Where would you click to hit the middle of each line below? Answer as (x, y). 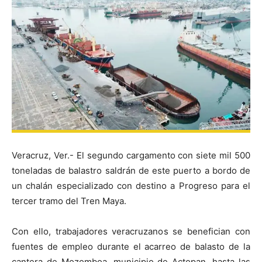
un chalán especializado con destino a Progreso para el (131, 185)
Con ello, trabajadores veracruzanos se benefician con (131, 231)
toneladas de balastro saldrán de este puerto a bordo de (131, 170)
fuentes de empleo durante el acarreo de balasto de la (131, 246)
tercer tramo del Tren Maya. (69, 201)
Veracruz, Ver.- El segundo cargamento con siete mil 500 (131, 155)
